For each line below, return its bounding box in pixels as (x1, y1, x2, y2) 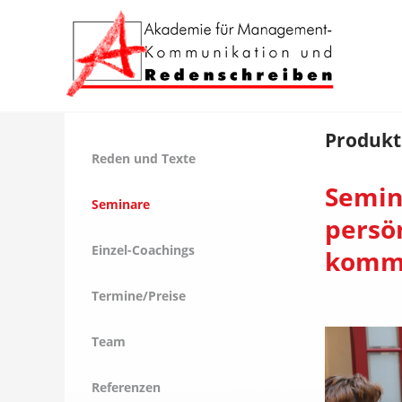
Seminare (92, 196, 150, 213)
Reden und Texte (92, 150, 196, 167)
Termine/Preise (92, 287, 186, 304)
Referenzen (92, 379, 161, 396)
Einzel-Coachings (92, 241, 195, 258)
